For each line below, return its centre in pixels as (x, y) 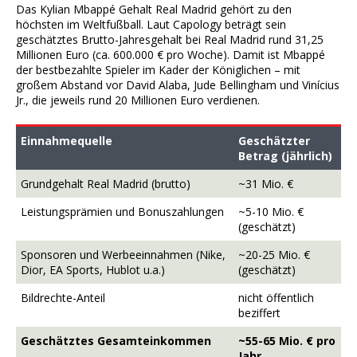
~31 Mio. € (266, 184)
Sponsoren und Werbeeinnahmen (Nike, (123, 255)
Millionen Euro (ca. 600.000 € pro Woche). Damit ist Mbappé (171, 55)
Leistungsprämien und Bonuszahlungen (122, 212)
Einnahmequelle (67, 141)
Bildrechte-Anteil (63, 298)
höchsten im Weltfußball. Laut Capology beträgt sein (151, 25)
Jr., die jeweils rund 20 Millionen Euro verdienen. (138, 100)
